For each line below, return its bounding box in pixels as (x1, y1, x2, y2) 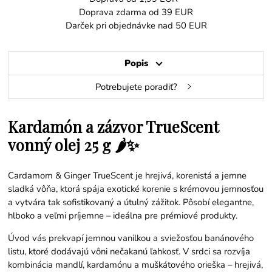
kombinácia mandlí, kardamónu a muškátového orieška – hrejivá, (8, 258, 263, 271)
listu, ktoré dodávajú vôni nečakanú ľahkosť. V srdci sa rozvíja (8, 245, 251, 257)
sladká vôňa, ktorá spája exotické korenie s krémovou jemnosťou (8, 182, 264, 195)
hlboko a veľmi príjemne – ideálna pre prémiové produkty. (8, 209, 238, 222)
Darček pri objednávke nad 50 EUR (65, 19, 207, 32)
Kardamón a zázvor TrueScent (8, 115, 220, 137)
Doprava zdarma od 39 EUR (79, 5, 193, 18)
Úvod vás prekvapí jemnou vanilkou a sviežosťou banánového (8, 231, 254, 244)
